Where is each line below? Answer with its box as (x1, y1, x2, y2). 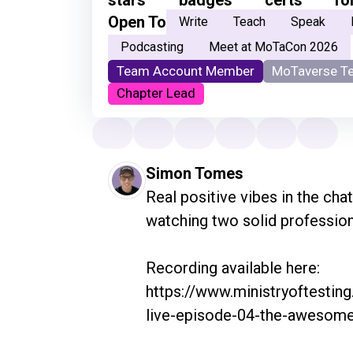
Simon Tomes (146, 164, 243, 184)
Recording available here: (146, 258, 320, 278)
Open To (108, 12, 166, 32)
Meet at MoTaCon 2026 (209, 39, 338, 54)
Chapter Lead (117, 85, 196, 102)
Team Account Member (117, 62, 255, 79)
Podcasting (121, 39, 184, 54)
